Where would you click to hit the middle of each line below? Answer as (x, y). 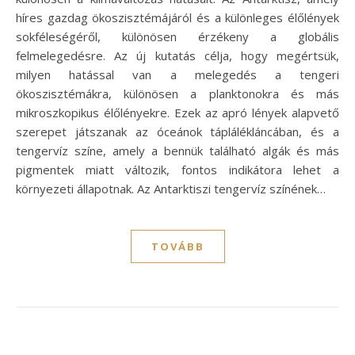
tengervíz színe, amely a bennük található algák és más (177, 150)
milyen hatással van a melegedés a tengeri (177, 74)
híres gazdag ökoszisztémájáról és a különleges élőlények (177, 17)
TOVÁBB (177, 246)
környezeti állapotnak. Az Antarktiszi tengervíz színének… (171, 188)
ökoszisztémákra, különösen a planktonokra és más (177, 93)
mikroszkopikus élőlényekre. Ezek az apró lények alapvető (177, 112)
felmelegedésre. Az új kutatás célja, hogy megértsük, (177, 55)
